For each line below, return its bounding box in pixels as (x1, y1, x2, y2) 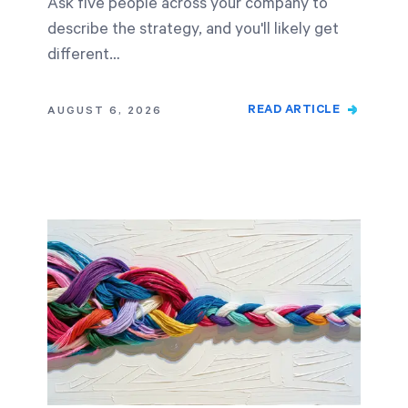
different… (47, 46, 120, 64)
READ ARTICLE (248, 103, 340, 117)
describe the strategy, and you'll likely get (47, 20, 339, 38)
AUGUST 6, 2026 (47, 104, 162, 117)
